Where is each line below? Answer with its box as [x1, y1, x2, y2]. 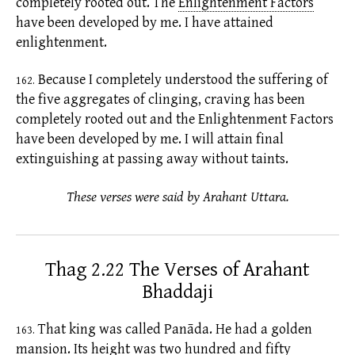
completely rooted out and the [16, 111, 195, 128]
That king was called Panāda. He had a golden [35, 320, 312, 338]
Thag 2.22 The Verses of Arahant [45, 258, 310, 281]
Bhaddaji [142, 280, 213, 303]
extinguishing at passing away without [16, 151, 248, 168]
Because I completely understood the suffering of [35, 71, 328, 89]
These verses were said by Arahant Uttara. [66, 188, 289, 205]
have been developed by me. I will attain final [16, 131, 284, 148]
